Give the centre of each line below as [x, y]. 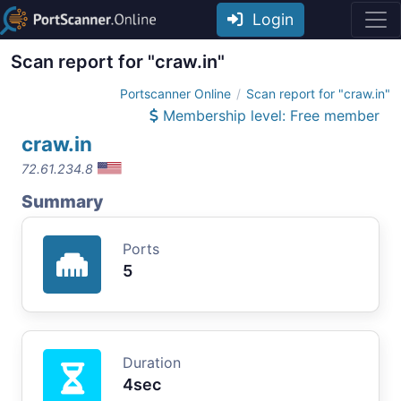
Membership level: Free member [269, 115]
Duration [152, 362]
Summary [62, 201]
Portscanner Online [175, 93]
